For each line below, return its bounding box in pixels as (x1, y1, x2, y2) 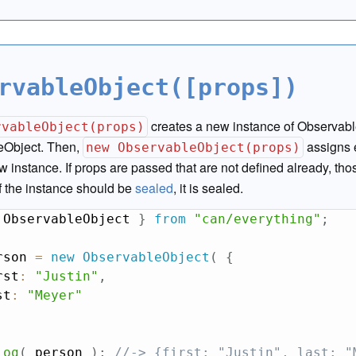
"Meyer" (26, 288, 83, 303)
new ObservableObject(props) (86, 140, 301, 155)
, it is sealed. (173, 179, 243, 197)
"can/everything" (193, 211, 321, 226)
